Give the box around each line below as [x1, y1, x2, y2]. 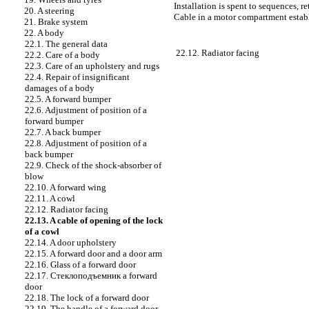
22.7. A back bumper [25, 127, 101, 137]
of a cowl [25, 226, 59, 237]
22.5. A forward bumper [25, 94, 111, 104]
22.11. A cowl [25, 193, 75, 203]
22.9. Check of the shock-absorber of [25, 160, 161, 170]
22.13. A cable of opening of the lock [25, 215, 163, 226]
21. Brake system [24, 17, 88, 27]
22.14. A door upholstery [25, 237, 117, 248]
